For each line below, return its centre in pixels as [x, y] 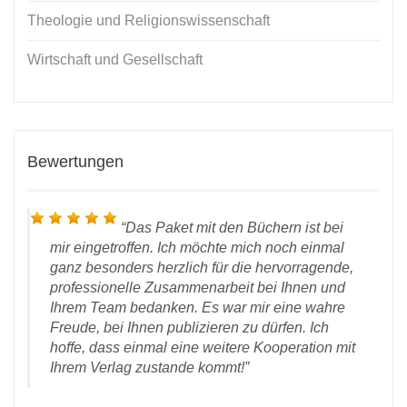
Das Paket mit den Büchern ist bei [235, 227]
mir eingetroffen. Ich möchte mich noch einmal [197, 247]
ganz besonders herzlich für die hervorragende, [202, 267]
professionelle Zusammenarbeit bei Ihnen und [198, 287]
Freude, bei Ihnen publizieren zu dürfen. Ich [189, 327]
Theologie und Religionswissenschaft [149, 20]
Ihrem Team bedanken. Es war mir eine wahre [198, 307]
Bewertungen [75, 161]
